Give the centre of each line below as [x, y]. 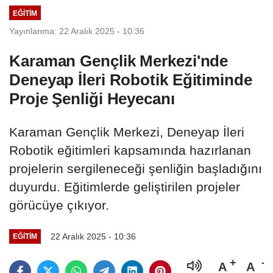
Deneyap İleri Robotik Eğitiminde [131, 80]
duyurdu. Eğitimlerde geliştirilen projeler [125, 186]
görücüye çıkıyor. [59, 205]
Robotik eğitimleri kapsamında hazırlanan [130, 150]
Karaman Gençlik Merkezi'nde [119, 61]
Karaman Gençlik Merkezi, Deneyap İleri [127, 132]
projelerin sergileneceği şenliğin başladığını [136, 168]
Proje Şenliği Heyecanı [92, 98]
